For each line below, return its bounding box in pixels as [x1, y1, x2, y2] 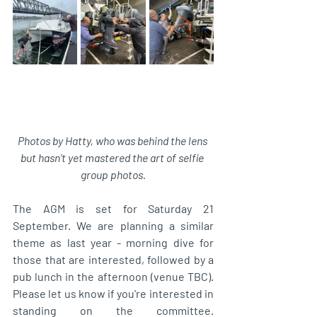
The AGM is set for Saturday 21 [13, 201, 214, 215]
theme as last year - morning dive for [13, 235, 214, 249]
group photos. [81, 167, 146, 181]
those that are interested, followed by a [13, 252, 214, 266]
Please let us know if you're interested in [13, 286, 214, 300]
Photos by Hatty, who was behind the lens [17, 133, 209, 147]
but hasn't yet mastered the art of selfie [21, 150, 206, 164]
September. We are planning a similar [13, 218, 214, 232]
